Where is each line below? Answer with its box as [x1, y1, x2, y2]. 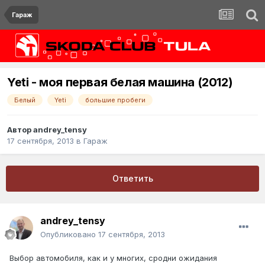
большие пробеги [85, 96, 146, 105]
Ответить [112, 173, 153, 184]
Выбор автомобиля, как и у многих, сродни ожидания [9, 253, 217, 263]
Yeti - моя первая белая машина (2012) [7, 75, 233, 90]
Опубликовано [40, 230, 98, 240]
